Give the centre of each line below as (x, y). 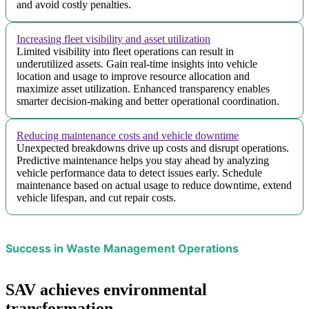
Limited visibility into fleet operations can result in (125, 52)
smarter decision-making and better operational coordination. (148, 101)
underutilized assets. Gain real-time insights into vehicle (137, 64)
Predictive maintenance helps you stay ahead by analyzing (143, 161)
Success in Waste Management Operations (122, 248)
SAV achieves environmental (106, 290)
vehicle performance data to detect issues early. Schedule (139, 173)
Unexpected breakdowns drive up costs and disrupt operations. (153, 148)
